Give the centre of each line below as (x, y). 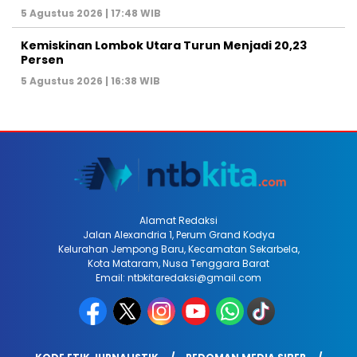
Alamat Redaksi (178, 220)
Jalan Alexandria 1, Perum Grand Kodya (178, 234)
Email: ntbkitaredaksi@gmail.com (178, 277)
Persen (42, 59)
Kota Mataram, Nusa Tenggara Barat (178, 263)
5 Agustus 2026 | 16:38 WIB (90, 80)
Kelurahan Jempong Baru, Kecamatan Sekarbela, (178, 249)
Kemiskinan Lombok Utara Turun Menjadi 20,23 (164, 45)
